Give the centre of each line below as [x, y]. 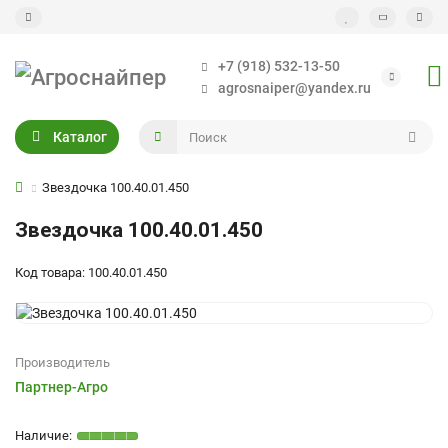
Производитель [62, 362]
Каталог [79, 137]
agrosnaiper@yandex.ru [294, 88]
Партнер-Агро [61, 387]
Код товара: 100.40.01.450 [91, 272]
